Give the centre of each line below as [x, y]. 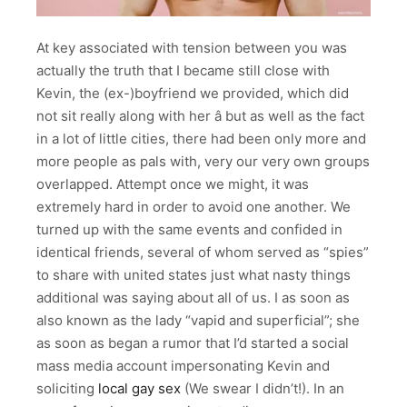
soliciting [67, 389]
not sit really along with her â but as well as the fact [200, 116]
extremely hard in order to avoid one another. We [194, 207]
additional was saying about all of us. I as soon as [193, 298]
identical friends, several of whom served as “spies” [203, 253]
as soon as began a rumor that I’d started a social [193, 343]
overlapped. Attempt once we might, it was [173, 184]
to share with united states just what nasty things [194, 275]
